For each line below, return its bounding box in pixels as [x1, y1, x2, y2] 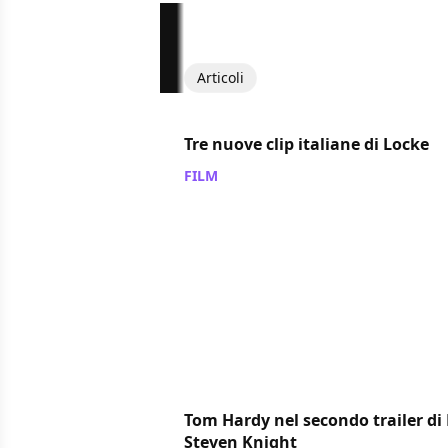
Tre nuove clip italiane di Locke [184, 132, 429, 155]
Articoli [197, 67, 244, 87]
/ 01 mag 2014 [222, 165, 317, 185]
